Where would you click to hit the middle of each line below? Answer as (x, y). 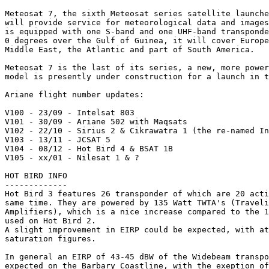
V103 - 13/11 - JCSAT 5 (58, 139)
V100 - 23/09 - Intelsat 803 (70, 112)
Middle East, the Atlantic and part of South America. (130, 49)
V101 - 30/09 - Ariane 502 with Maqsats (96, 121)
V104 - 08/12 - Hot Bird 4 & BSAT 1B (89, 148)
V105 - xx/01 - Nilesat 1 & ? (72, 157)
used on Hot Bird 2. (50, 220)
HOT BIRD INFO (36, 175)
